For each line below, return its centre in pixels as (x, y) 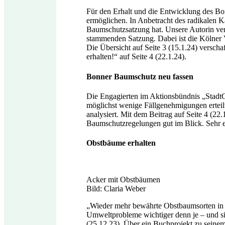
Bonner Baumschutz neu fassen (140, 76)
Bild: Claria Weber (116, 189)
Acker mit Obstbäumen (123, 180)
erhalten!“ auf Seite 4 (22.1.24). (136, 57)
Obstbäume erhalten (121, 143)
